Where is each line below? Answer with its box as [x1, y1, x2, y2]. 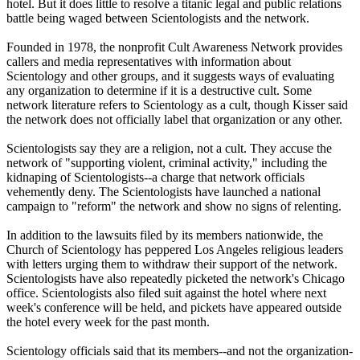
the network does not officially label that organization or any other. [6, 112, 342, 126]
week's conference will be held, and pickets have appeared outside [6, 300, 342, 314]
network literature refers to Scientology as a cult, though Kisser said [6, 97, 348, 112]
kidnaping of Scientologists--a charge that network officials [6, 170, 305, 184]
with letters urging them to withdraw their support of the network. [6, 256, 337, 271]
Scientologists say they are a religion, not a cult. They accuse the [6, 141, 332, 155]
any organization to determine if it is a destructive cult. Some [6, 83, 312, 97]
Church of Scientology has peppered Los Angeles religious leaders [6, 242, 343, 256]
